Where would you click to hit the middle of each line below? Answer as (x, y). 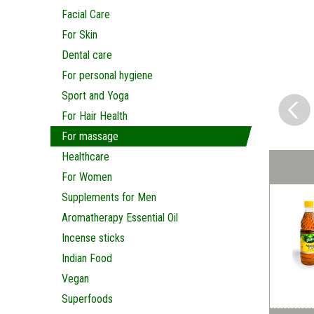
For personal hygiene (107, 75)
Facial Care (86, 14)
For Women (87, 177)
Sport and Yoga (95, 96)
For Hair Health (95, 116)
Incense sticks (93, 238)
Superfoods (87, 299)
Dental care (87, 55)
